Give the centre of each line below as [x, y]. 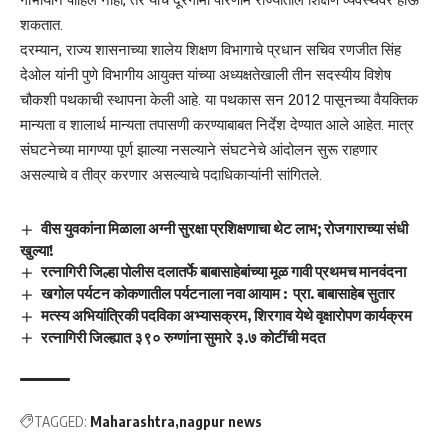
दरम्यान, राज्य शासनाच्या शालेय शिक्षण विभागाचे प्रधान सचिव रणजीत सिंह [210, 50]
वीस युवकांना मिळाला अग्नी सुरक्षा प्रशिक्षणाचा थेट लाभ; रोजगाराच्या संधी [225, 228]
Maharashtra [132, 422]
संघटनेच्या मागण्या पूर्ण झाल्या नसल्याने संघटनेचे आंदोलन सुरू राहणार [199, 150]
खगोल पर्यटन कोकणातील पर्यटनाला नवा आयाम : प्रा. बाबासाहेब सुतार [218, 292]
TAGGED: [60, 422]
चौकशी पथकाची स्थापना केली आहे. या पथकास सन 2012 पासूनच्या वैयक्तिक [219, 100]
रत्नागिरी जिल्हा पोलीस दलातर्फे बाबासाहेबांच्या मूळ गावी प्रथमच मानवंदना [224, 270]
